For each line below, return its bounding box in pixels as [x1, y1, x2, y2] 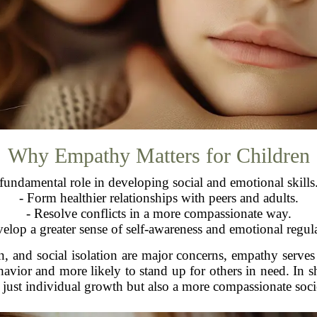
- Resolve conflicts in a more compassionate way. [25, 205, 292, 221]
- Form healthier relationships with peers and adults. [18, 190, 299, 205]
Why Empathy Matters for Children [7, 143, 310, 167]
